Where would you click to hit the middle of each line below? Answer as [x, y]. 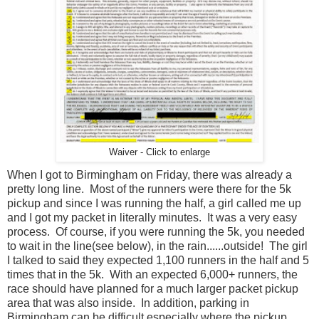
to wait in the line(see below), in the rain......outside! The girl [157, 246]
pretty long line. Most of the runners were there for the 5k [149, 189]
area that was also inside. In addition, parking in [128, 303]
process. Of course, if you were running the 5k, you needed [156, 231]
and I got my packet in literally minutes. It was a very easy [152, 217]
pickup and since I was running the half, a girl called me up [154, 203]
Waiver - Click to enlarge [159, 152]
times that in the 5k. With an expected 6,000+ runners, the [152, 274]
